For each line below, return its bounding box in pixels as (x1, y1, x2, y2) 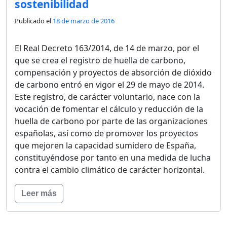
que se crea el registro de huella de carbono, (15, 54, 185, 66)
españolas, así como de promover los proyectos (15, 127, 198, 139)
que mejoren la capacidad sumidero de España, (15, 139, 196, 151)
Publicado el (15, 16, 53, 25)
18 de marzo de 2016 (53, 16, 115, 25)
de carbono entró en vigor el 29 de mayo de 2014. (15, 79, 204, 90)
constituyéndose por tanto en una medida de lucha (15, 152, 211, 163)
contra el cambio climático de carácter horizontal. (15, 164, 205, 175)
